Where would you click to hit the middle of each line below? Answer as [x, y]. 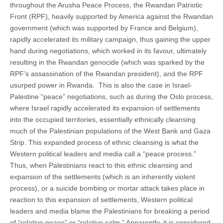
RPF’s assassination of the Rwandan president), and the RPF [107, 73]
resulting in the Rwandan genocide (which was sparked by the [107, 62]
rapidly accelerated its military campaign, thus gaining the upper [110, 39]
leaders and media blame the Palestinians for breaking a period [110, 211]
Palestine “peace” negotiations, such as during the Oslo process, [111, 96]
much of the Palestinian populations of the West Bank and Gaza [110, 131]
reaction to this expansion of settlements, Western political [101, 199]
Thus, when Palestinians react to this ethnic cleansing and [101, 165]
